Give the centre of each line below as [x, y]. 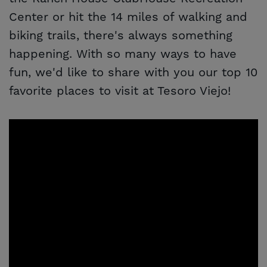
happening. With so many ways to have [123, 55]
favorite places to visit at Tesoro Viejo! [120, 91]
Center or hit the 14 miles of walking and [128, 18]
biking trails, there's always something [121, 36]
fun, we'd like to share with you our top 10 [133, 73]
